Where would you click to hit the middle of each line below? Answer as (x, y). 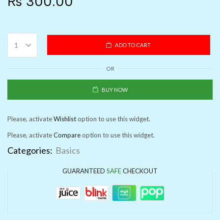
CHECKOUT (139, 171)
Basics (68, 150)
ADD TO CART (133, 45)
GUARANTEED (84, 171)
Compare (67, 135)
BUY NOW (114, 89)
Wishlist (65, 119)
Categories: (30, 150)
